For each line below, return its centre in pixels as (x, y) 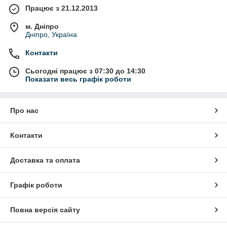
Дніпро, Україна (51, 35)
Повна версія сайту (45, 210)
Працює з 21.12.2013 (62, 8)
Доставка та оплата (45, 160)
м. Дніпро (42, 27)
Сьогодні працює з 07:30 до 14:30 (85, 71)
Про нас (24, 111)
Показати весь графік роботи (78, 79)
